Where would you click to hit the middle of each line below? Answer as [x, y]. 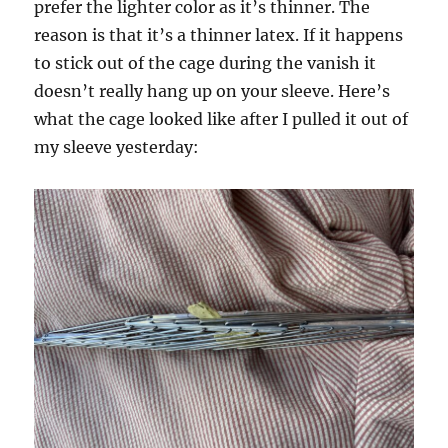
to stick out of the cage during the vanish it [205, 63]
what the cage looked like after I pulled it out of [221, 119]
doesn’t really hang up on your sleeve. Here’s [212, 91]
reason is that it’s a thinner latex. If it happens [219, 35]
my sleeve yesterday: [117, 147]
